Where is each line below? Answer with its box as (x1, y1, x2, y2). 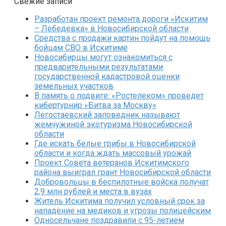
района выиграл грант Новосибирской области (34, 167, 211, 177)
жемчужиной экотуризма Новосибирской (34, 119, 192, 129)
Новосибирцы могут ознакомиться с (34, 52, 173, 62)
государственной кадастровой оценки (34, 71, 180, 81)
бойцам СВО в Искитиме (34, 42, 128, 52)
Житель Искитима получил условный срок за (34, 196, 205, 206)
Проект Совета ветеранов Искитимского (34, 157, 189, 167)
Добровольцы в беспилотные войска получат (34, 177, 209, 187)
